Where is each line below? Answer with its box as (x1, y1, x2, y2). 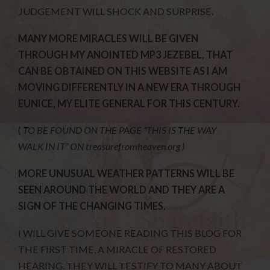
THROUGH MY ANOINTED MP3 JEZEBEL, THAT (18, 48, 233, 60)
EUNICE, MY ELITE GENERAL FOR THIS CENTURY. (18, 97, 240, 109)
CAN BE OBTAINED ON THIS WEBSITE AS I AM (18, 64, 228, 77)
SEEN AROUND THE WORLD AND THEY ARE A (18, 184, 225, 196)
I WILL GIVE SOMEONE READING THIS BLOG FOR (18, 227, 242, 239)
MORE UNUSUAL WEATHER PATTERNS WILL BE (18, 168, 235, 180)
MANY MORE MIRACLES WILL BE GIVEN (18, 32, 199, 44)
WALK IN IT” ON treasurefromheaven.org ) (18, 140, 185, 152)
